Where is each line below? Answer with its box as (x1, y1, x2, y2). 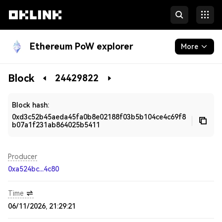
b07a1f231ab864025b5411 (12, 121, 100, 129)
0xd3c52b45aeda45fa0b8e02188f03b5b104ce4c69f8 (12, 113, 186, 121)
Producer (8, 153, 37, 161)
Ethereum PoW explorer (30, 41, 133, 52)
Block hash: (12, 101, 49, 109)
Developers (8, 90, 49, 98)
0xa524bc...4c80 (8, 165, 59, 173)
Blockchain (8, 70, 47, 78)
